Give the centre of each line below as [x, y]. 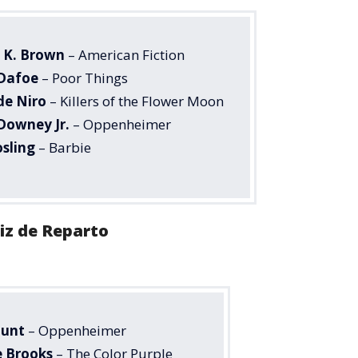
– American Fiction [125, 54]
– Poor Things [83, 78]
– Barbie [63, 147]
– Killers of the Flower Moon [135, 101]
